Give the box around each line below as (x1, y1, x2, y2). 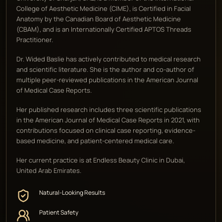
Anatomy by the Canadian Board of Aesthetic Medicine (16, 14, 181, 23)
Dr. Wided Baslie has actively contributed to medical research (16, 55, 201, 63)
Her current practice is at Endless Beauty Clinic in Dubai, (16, 156, 185, 165)
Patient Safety (39, 208, 78, 217)
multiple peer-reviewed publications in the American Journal (16, 75, 198, 84)
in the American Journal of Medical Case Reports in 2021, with (16, 115, 200, 124)
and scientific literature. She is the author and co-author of (16, 65, 194, 74)
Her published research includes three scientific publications (16, 105, 201, 114)
